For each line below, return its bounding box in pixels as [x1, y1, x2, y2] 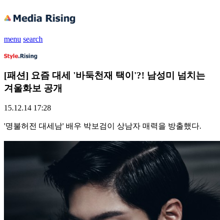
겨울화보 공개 [4, 82, 62, 93]
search [23, 34, 43, 43]
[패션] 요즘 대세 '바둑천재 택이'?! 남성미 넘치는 [4, 70, 205, 81]
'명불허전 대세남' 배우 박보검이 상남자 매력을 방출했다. [4, 122, 201, 131]
